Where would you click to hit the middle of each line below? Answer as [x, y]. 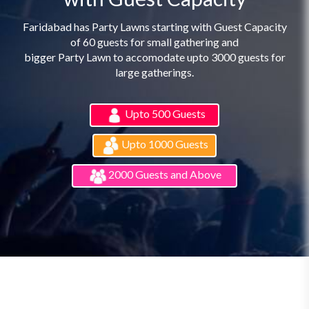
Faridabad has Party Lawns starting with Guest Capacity [154, 26]
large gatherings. [154, 72]
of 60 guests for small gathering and [154, 41]
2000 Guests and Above [165, 174]
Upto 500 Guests [165, 113]
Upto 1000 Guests [165, 143]
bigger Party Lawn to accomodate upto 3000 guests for [154, 57]
